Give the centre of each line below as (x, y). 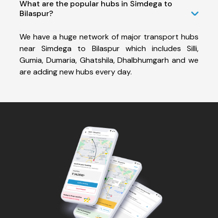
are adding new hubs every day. (76, 72)
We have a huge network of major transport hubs (109, 36)
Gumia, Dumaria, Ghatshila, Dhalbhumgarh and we (109, 60)
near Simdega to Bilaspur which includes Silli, (109, 48)
